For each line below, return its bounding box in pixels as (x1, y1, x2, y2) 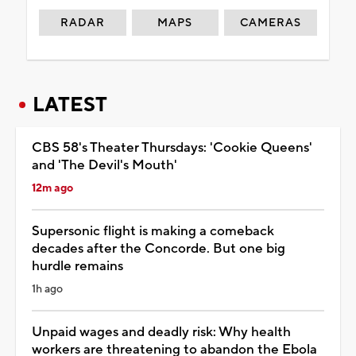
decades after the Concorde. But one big (32, 239, 285, 257)
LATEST (33, 91, 107, 118)
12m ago (32, 180, 73, 195)
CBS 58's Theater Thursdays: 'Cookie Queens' (32, 138, 312, 157)
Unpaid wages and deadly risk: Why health (32, 323, 291, 341)
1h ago (32, 281, 63, 296)
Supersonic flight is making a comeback (32, 222, 274, 240)
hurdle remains (32, 257, 123, 275)
